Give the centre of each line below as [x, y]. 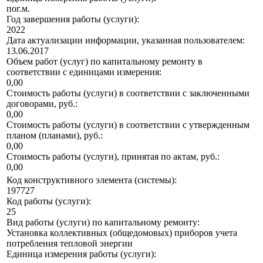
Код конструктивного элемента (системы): [92, 180]
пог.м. [18, 9]
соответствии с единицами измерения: [84, 72]
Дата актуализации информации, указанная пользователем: [126, 41]
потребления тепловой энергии [70, 244]
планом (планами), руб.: [55, 136]
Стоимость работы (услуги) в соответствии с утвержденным [128, 125]
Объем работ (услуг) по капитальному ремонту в [104, 62]
